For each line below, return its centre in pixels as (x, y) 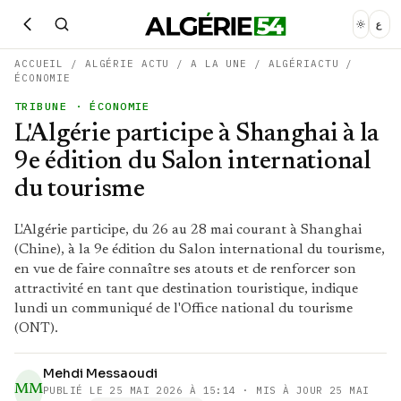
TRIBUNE (41, 106)
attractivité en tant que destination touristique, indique (186, 289)
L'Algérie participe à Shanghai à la (197, 134)
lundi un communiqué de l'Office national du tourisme (183, 309)
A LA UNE (219, 64)
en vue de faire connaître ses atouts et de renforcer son (185, 269)
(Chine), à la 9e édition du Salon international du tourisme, (200, 250)
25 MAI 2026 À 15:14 (173, 390)
